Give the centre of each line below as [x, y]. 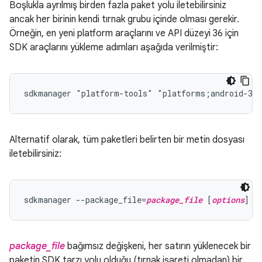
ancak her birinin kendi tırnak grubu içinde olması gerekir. [124, 19]
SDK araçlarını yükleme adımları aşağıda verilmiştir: [114, 47]
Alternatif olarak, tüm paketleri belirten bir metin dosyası [127, 140]
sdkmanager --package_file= [85, 200]
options [228, 200]
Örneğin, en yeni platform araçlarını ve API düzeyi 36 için [124, 33]
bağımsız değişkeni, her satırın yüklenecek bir [158, 246]
